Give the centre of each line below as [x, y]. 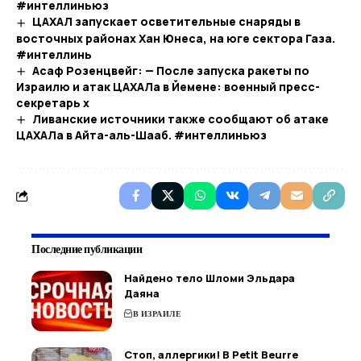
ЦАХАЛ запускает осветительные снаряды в [166, 22]
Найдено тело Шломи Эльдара [210, 278]
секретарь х [53, 102]
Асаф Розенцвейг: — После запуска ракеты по [170, 70]
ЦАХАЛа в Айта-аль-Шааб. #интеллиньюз [141, 135]
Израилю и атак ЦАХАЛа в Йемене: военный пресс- [168, 86]
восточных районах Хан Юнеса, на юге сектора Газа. [176, 38]
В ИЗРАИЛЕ [157, 314]
